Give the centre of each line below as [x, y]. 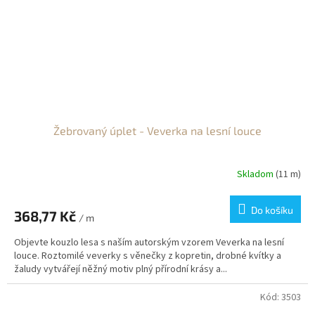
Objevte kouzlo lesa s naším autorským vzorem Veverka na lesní [149, 242]
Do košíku [272, 210]
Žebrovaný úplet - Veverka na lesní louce [157, 130]
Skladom [256, 175]
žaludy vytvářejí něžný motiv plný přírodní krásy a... [121, 269]
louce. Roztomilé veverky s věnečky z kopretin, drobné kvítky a [148, 256]
